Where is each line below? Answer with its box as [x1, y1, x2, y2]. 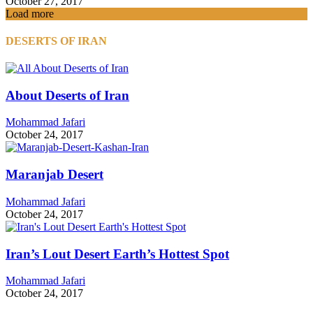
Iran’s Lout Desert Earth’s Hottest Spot [6, 246, 229, 261]
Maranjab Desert [6, 167, 103, 182]
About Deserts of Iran [6, 87, 129, 103]
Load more [6, 7, 54, 20]
